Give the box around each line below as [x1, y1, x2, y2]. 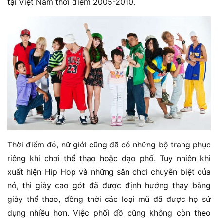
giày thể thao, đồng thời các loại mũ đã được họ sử [7, 194, 211, 204]
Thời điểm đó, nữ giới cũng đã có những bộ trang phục [7, 139, 211, 149]
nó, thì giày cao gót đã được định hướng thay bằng [7, 180, 211, 190]
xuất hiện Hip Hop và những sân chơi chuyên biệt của [7, 166, 211, 177]
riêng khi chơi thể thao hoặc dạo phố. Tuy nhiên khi [7, 153, 211, 163]
